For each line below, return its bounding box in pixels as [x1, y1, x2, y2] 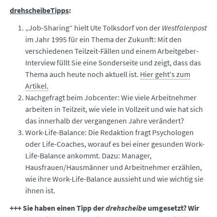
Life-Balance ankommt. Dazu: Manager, [25, 151, 152, 161]
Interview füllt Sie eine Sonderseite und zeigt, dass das [25, 58, 201, 68]
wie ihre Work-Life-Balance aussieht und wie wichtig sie [25, 174, 203, 184]
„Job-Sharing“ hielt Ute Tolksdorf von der [25, 23, 162, 33]
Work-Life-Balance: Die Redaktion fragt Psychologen [25, 127, 194, 138]
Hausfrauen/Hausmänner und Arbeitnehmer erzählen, [25, 162, 202, 172]
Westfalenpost [162, 23, 207, 33]
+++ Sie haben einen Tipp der [10, 203, 106, 213]
